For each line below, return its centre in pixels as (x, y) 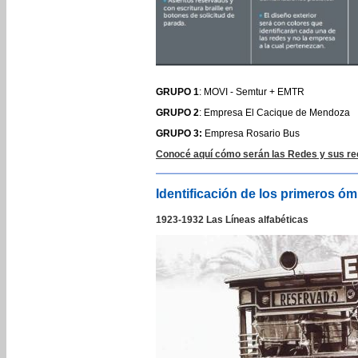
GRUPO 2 (177, 113)
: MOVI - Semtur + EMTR (252, 92)
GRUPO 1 (177, 92)
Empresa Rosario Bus (251, 133)
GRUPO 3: (179, 133)
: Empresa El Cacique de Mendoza (274, 113)
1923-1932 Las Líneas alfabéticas (232, 220)
